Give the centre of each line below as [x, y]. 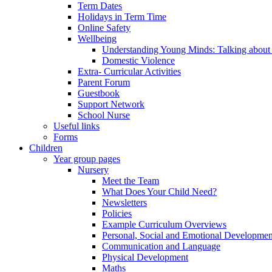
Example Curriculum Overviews [164, 224]
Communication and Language [161, 246]
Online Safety [104, 27]
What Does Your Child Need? [159, 191]
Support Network [111, 104]
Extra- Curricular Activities [129, 71]
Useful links [76, 126]
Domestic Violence [138, 60]
